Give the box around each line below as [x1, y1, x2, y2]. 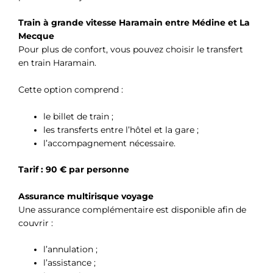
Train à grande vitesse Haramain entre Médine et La [18, 18, 250, 28]
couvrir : [18, 218, 53, 228]
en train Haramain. [18, 58, 96, 68]
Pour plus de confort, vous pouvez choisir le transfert [18, 44, 243, 55]
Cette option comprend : [18, 85, 123, 95]
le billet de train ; [43, 112, 114, 122]
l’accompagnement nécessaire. [43, 138, 176, 149]
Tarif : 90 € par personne [18, 164, 129, 174]
